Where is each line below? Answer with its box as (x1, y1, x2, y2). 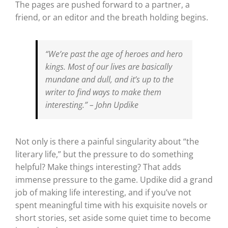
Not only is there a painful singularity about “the (15, 136, 199, 148)
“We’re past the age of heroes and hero (45, 48, 183, 60)
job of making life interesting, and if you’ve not (15, 187, 191, 198)
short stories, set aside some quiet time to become (15, 212, 211, 224)
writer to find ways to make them (45, 87, 161, 98)
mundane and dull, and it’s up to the (45, 74, 174, 85)
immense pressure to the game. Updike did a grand (15, 174, 213, 186)
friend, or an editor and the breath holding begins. (15, 12, 208, 23)
